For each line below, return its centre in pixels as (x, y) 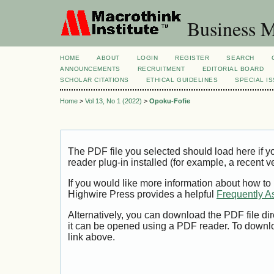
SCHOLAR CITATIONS (94, 80)
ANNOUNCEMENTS (90, 69)
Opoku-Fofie (170, 101)
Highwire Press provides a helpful (142, 194)
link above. (91, 237)
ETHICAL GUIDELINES (182, 80)
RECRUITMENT (161, 69)
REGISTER (192, 58)
